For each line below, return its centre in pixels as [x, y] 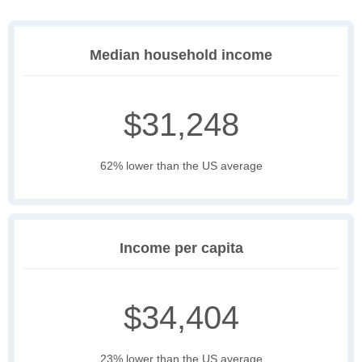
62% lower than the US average [181, 166]
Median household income [181, 55]
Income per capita [181, 248]
